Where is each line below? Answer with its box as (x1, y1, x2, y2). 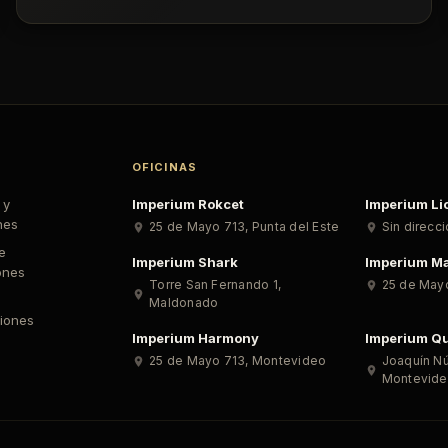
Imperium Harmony (132, 330, 260, 346)
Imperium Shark (132, 254, 239, 270)
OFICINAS (132, 160, 197, 174)
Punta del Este (251, 219, 340, 234)
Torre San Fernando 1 (149, 277, 278, 292)
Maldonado (149, 295, 219, 310)
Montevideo (251, 353, 327, 368)
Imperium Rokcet (132, 196, 245, 212)
